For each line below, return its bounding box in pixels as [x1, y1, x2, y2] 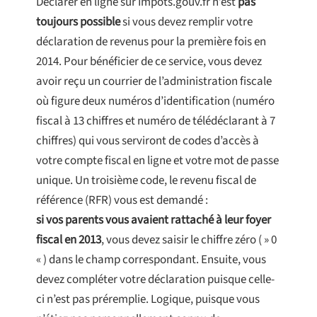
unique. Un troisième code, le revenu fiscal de [36, 172, 256, 190]
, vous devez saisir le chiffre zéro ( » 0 [101, 231, 277, 249]
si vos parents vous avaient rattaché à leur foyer [36, 212, 271, 229]
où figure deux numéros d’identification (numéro [36, 93, 275, 110]
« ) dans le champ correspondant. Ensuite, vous [36, 251, 266, 269]
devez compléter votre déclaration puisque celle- [36, 271, 275, 289]
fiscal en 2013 [36, 231, 101, 249]
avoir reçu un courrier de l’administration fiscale [36, 73, 272, 91]
